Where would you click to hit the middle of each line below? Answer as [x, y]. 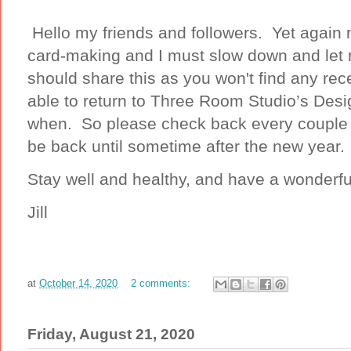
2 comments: [162, 283]
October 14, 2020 [78, 283]
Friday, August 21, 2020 [111, 334]
